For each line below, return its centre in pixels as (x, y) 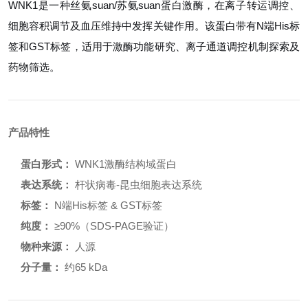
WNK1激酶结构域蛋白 (124, 164)
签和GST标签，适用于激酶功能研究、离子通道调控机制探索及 (154, 46)
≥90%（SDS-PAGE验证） (113, 226)
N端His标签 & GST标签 (107, 205)
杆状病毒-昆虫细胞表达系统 (137, 185)
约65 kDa (85, 267)
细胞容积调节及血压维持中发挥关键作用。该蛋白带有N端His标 (154, 26)
